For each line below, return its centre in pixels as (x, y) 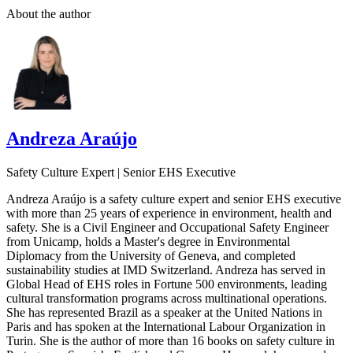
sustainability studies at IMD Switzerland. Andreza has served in (166, 269)
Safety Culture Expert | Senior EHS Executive (121, 172)
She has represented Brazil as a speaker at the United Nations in (164, 312)
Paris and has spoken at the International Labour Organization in (166, 326)
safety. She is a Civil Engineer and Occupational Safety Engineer (167, 227)
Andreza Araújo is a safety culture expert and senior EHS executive (174, 199)
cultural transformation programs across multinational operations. (167, 298)
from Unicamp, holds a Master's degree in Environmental (148, 241)
